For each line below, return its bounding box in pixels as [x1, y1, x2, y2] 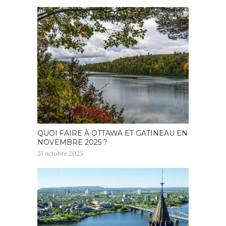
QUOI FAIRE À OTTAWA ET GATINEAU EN [37, 128, 188, 138]
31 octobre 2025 [37, 149, 83, 158]
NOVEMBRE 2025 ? [37, 137, 107, 147]
